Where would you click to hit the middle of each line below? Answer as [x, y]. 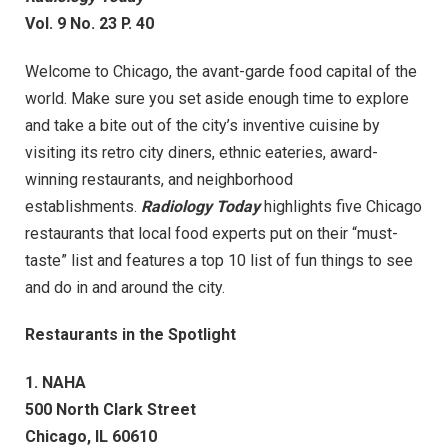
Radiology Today [200, 206]
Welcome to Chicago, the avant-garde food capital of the [221, 71]
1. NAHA [55, 383]
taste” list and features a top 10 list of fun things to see [219, 260]
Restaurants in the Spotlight [130, 335]
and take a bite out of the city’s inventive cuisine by [202, 125]
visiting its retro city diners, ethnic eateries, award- [201, 152]
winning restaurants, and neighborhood [159, 179]
